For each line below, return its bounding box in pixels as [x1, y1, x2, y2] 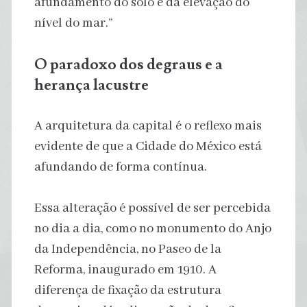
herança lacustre [34, 74, 149, 95]
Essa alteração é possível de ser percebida [34, 199, 271, 217]
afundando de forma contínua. [34, 158, 207, 175]
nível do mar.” [34, 14, 112, 32]
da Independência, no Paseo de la [34, 241, 221, 258]
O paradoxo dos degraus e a [34, 53, 223, 75]
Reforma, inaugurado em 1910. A [34, 261, 217, 278]
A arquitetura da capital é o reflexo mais [34, 117, 262, 134]
